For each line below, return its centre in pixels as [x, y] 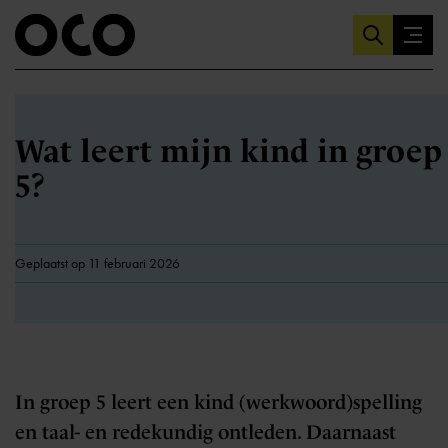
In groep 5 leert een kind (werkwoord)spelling [218, 402]
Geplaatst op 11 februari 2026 [97, 263]
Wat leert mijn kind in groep [228, 151]
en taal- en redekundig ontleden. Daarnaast [205, 432]
